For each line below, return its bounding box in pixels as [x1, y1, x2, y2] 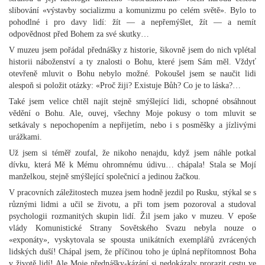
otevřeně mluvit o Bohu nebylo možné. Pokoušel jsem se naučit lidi [9, 69, 256, 78]
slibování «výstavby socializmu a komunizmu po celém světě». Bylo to [9, 6, 256, 15]
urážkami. [9, 132, 42, 141]
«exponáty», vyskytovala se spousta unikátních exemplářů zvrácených [9, 235, 256, 244]
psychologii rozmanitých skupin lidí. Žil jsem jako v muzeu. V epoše [9, 212, 256, 221]
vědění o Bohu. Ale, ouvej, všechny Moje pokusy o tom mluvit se [9, 109, 256, 118]
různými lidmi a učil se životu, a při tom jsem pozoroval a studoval [9, 200, 256, 209]
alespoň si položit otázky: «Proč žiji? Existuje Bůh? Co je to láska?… [9, 81, 241, 90]
